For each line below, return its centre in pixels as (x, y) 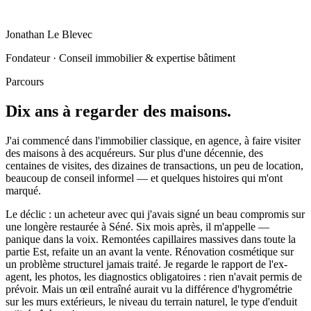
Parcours (25, 82)
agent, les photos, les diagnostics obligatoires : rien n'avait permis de (154, 277)
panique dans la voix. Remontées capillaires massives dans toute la (151, 239)
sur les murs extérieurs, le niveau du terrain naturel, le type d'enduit (151, 302)
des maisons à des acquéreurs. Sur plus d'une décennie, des (134, 153)
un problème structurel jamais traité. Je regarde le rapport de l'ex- (146, 264)
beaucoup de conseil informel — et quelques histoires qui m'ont (144, 178)
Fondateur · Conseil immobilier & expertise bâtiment (120, 58)
